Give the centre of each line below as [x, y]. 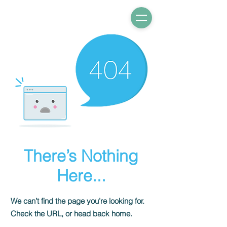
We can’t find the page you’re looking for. [78, 201]
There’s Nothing [81, 156]
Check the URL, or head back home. [71, 214]
